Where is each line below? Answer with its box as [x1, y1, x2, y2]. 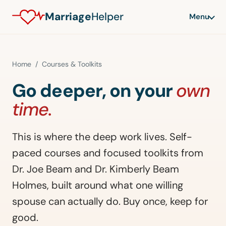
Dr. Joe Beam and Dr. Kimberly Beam [12, 162, 179, 176]
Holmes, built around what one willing [12, 179, 183, 192]
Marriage [45, 10, 91, 24]
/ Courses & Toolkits [31, 60, 102, 69]
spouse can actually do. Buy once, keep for [12, 195, 208, 208]
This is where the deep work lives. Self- [12, 130, 192, 143]
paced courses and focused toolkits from [12, 146, 203, 159]
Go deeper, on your [12, 79, 176, 102]
